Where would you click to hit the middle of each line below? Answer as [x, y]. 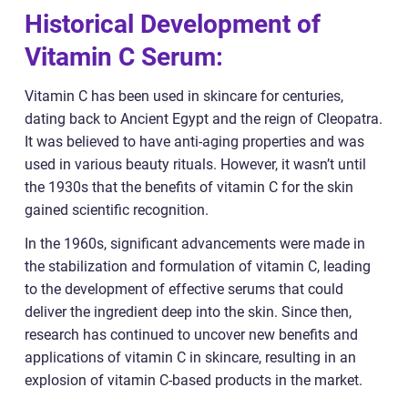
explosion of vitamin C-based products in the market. [194, 381]
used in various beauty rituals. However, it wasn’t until [195, 165]
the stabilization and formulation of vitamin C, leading [198, 267]
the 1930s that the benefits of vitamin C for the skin [189, 188]
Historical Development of [173, 25]
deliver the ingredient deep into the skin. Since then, [188, 312]
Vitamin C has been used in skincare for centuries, [184, 97]
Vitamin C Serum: [124, 57]
